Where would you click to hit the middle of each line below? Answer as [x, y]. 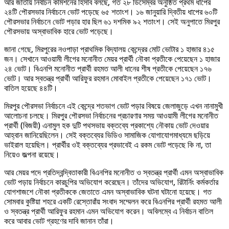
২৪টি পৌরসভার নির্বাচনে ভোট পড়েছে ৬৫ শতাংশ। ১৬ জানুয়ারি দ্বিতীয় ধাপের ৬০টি [111, 12]
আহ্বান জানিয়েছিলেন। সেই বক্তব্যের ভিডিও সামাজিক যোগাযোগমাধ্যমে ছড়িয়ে [107, 135]
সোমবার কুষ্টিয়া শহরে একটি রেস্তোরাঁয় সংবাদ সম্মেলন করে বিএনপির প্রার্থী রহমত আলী [113, 202]
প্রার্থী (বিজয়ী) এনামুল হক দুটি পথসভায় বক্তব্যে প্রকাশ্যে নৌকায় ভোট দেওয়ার [106, 126]
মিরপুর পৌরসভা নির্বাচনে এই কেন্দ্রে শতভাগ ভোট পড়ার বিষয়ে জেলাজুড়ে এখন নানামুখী [113, 106]
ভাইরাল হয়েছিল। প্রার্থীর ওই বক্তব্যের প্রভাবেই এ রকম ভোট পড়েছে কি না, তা [108, 145]
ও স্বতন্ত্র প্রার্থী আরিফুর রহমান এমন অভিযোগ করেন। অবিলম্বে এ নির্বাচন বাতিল [109, 212]
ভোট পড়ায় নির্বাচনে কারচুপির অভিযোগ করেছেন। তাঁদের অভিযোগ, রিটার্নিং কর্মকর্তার [111, 182]
